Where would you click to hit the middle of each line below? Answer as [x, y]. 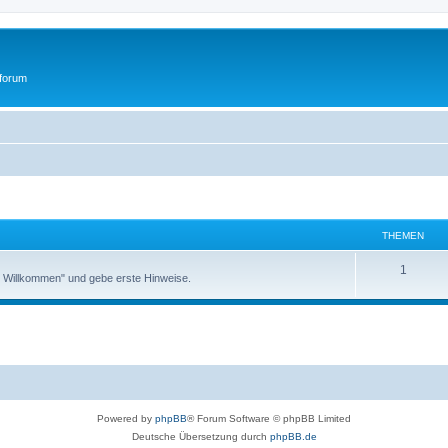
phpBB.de [293, 436]
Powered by [126, 418]
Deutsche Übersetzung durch [200, 436]
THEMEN [403, 235]
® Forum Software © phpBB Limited [269, 418]
